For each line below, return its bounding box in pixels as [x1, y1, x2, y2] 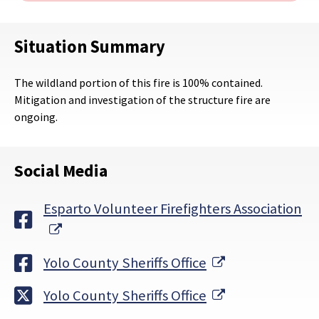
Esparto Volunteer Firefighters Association [43, 199, 302, 219]
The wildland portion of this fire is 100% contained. [14, 75, 263, 90]
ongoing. [14, 110, 58, 125]
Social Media [14, 159, 108, 182]
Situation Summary [14, 36, 165, 58]
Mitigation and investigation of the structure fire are [14, 93, 271, 108]
